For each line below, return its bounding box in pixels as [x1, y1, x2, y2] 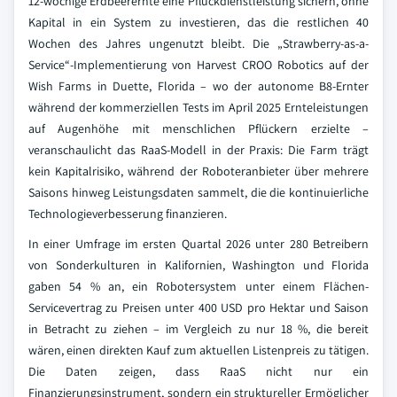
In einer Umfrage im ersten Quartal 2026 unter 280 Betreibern [28, 236, 369, 252]
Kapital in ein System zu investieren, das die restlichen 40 [28, 14, 369, 30]
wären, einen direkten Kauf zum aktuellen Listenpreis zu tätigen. [28, 342, 369, 358]
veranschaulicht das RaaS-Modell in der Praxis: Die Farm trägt [28, 142, 369, 158]
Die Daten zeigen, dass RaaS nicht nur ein [28, 363, 369, 379]
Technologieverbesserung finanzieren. [28, 206, 227, 222]
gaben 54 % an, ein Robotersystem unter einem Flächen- [28, 278, 369, 294]
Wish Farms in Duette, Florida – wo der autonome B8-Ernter [28, 78, 369, 94]
